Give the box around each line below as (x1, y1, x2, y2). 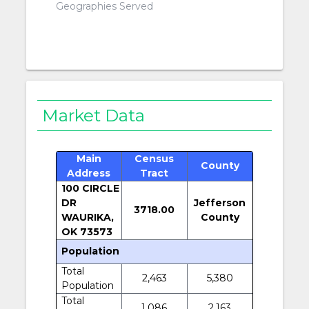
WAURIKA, (61, 210, 114, 223)
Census (134, 152, 175, 165)
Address (67, 166, 111, 179)
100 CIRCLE (61, 181, 119, 195)
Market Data (42, 105, 146, 126)
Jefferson (194, 196, 246, 209)
